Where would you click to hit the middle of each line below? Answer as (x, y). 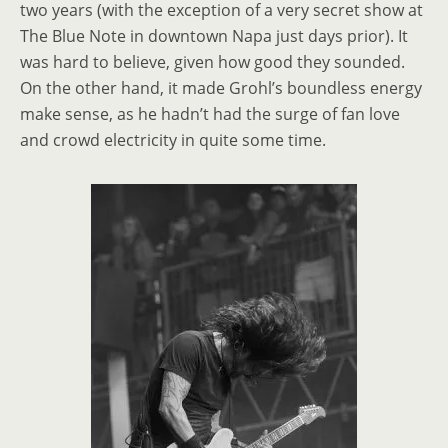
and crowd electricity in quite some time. (173, 139)
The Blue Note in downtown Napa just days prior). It (214, 35)
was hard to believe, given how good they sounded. (212, 61)
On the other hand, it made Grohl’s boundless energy (221, 87)
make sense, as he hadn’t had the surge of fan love (210, 113)
